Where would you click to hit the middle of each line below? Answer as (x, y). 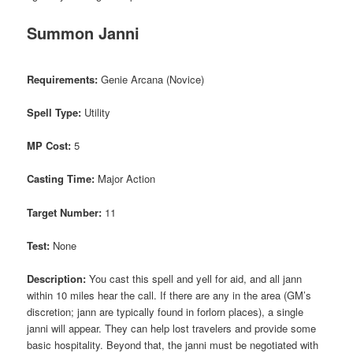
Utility (96, 113)
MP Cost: (49, 146)
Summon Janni (84, 32)
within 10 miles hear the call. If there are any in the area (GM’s (169, 295)
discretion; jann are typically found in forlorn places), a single (165, 311)
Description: (57, 278)
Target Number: (65, 212)
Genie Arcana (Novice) (151, 80)
